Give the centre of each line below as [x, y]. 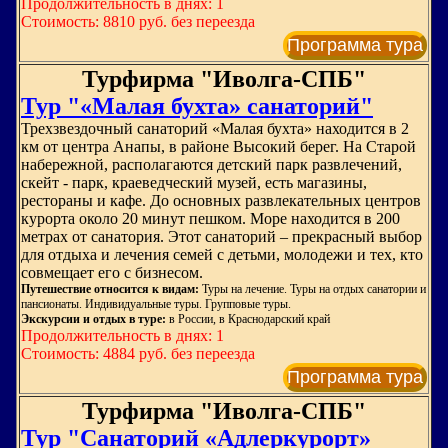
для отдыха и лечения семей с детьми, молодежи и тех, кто [222, 254]
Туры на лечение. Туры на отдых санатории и [312, 289]
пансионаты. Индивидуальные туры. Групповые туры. [156, 304]
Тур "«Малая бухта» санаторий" [197, 106]
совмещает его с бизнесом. [112, 272]
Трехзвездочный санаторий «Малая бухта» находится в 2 [215, 128]
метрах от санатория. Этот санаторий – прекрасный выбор [221, 236]
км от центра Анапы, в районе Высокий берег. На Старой [218, 146]
